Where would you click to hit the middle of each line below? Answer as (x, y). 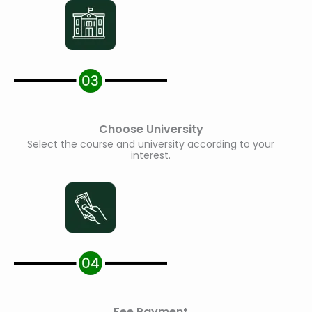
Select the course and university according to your (151, 145)
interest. (151, 156)
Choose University (151, 130)
